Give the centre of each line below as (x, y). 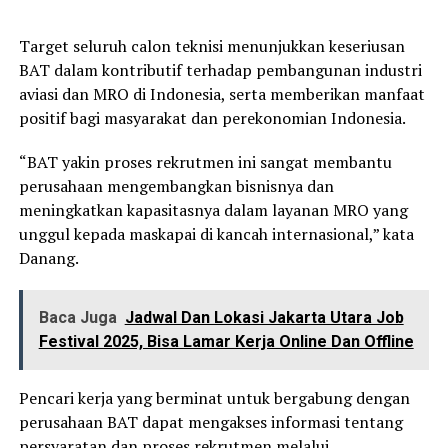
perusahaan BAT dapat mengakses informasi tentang (210, 422)
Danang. (48, 258)
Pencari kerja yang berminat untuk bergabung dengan (214, 398)
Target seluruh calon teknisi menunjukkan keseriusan (211, 46)
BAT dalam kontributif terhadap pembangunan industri (220, 70)
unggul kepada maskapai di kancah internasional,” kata (216, 234)
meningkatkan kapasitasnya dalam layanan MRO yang (213, 210)
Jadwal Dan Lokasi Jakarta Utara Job (264, 318)
